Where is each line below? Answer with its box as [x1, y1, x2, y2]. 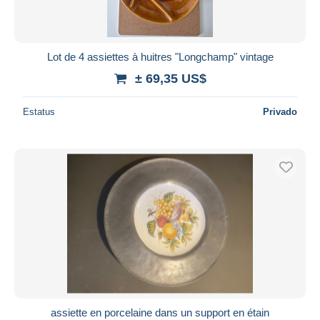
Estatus [23, 106, 55, 117]
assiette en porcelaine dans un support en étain [51, 306, 269, 319]
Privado [263, 106, 297, 117]
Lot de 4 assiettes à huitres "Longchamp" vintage [46, 50, 274, 63]
